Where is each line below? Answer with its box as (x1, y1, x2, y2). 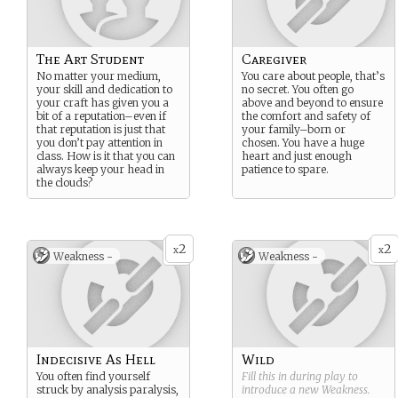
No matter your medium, (36, 69, 161, 83)
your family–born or (242, 123, 346, 136)
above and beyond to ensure (242, 96, 383, 109)
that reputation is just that (36, 123, 165, 136)
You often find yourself (36, 370, 150, 383)
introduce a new (242, 383, 322, 396)
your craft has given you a (36, 96, 169, 109)
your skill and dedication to (36, 83, 172, 96)
